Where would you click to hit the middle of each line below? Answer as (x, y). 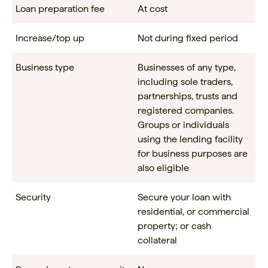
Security (33, 197)
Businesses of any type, (186, 68)
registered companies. (185, 111)
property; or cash (174, 226)
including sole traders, (185, 82)
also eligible (163, 168)
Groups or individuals (183, 125)
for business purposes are (192, 154)
